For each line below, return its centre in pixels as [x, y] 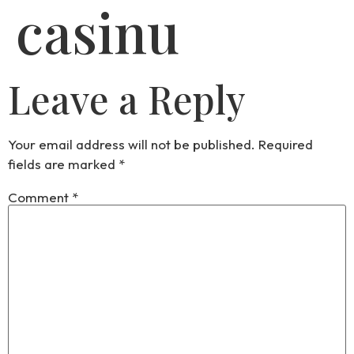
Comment [40, 197]
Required [286, 144]
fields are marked [63, 164]
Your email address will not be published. [132, 144]
